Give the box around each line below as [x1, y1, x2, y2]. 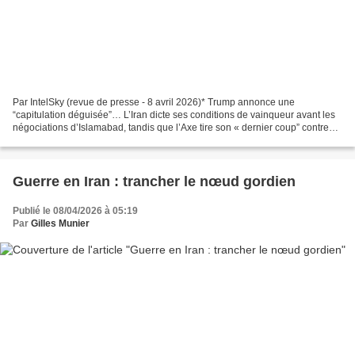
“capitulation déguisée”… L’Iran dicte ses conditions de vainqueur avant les [13, 109, 335, 120]
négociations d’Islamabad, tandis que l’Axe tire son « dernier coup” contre [13, 121, 329, 133]
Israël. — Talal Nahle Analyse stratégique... [13, 134, 197, 146]
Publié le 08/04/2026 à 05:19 [13, 204, 138, 216]
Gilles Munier [31, 217, 90, 229]
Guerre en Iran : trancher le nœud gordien [13, 173, 296, 189]
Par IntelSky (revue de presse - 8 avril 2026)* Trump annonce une [13, 96, 295, 108]
